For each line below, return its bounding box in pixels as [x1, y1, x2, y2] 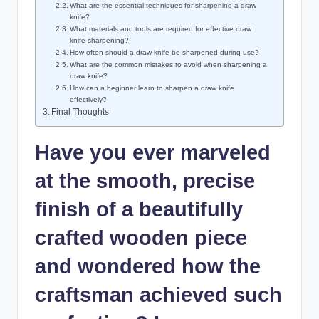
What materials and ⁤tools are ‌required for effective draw [70, 25, 252, 33]
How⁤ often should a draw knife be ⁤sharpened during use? [70, 48, 260, 57]
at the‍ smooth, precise [35, 169, 255, 193]
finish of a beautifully [35, 198, 243, 221]
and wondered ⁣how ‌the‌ [35, 255, 261, 278]
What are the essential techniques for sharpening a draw [70, 1, 257, 10]
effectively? [70, 95, 108, 104]
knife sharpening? [70, 36, 130, 45]
